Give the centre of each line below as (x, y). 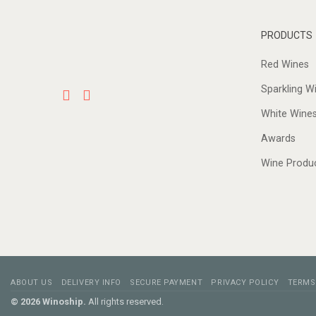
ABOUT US (32, 282)
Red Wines (285, 64)
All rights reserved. (125, 301)
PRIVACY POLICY (245, 282)
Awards (278, 138)
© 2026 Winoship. (48, 301)
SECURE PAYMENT (166, 282)
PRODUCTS (286, 35)
